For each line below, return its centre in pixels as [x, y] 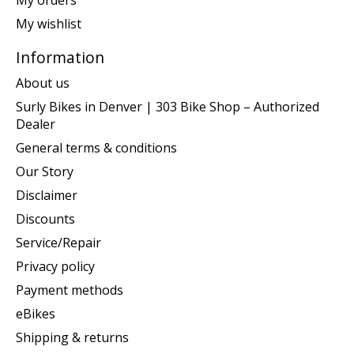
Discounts [45, 218]
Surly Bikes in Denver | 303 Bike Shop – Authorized [168, 106]
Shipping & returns [72, 337]
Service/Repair [58, 242]
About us [43, 83]
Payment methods [70, 290]
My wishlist [49, 24]
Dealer [36, 124]
